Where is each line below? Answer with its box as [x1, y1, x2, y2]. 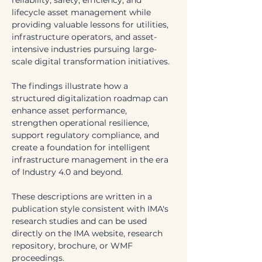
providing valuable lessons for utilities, [12, 19, 171, 30]
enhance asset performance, [12, 105, 129, 116]
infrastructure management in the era [12, 154, 171, 165]
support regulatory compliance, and [12, 130, 161, 140]
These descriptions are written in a [12, 191, 154, 202]
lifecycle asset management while [12, 7, 153, 18]
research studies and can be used [12, 216, 149, 226]
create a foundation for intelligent [12, 142, 153, 153]
